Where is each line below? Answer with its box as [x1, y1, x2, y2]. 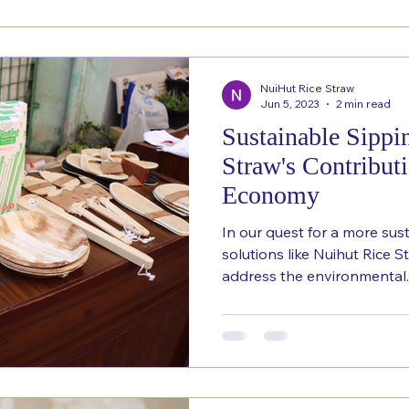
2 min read [336, 97, 391, 110]
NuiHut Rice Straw [260, 81, 354, 95]
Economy [222, 181, 320, 209]
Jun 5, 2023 [260, 97, 320, 110]
